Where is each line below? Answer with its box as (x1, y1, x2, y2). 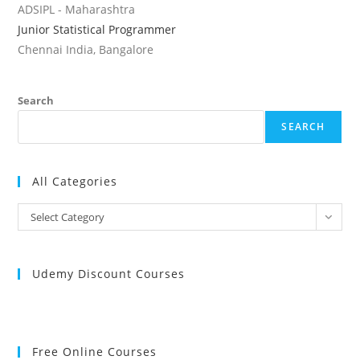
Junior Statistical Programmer (18, 21, 177, 37)
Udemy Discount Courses (32, 265, 186, 281)
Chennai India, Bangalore (18, 41, 154, 57)
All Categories (32, 173, 118, 189)
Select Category (31, 209, 105, 224)
